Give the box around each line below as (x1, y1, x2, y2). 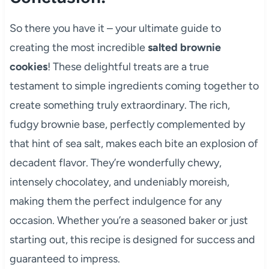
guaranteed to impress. (9, 252, 120, 265)
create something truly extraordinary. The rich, (9, 98, 230, 112)
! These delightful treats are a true (47, 59, 209, 73)
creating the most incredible (9, 40, 148, 54)
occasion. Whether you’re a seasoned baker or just (9, 213, 248, 227)
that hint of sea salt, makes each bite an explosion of (9, 136, 258, 150)
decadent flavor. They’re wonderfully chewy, (9, 156, 222, 169)
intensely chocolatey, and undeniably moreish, (9, 175, 229, 189)
